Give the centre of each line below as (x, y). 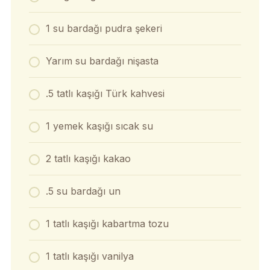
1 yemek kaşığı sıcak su (99, 126)
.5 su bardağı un (83, 191)
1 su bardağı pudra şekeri (104, 29)
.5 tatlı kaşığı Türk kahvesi (105, 94)
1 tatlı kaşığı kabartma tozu (108, 224)
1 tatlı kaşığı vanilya (89, 256)
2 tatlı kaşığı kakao (88, 159)
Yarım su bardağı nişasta (102, 61)
